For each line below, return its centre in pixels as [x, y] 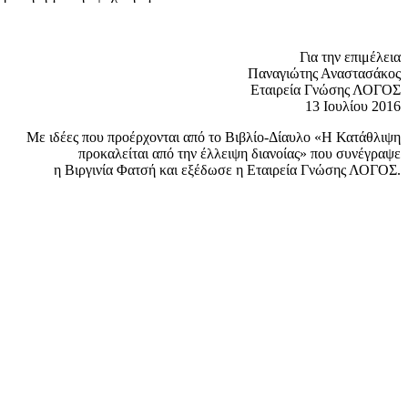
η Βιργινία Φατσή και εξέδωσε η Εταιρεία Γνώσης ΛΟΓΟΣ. [227, 169]
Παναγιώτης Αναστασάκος [324, 73]
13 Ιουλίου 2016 [353, 106]
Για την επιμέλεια [350, 56]
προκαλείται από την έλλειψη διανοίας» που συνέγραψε [240, 153]
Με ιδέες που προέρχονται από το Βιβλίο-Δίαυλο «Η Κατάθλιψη [214, 137]
